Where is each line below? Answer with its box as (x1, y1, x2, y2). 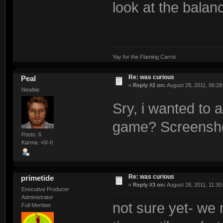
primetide (21, 174, 54, 183)
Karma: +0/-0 (21, 139, 53, 146)
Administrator (21, 194, 53, 201)
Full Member (21, 202, 51, 209)
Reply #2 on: (132, 82, 166, 88)
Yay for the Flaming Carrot (112, 53, 176, 60)
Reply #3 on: (132, 182, 166, 188)
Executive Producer (21, 186, 69, 193)
